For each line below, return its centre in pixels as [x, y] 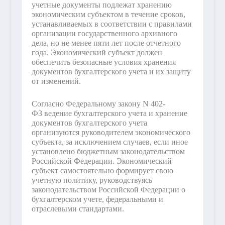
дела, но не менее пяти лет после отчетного [106, 43]
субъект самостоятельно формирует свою [102, 170]
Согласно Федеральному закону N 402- [98, 103]
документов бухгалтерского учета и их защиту [111, 72]
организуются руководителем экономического [111, 132]
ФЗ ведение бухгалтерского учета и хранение [109, 113]
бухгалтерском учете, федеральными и [97, 199]
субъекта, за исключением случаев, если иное [109, 142]
